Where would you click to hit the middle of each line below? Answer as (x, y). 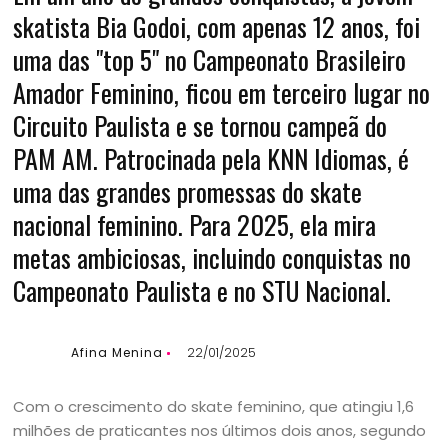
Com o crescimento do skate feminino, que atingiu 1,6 (214, 406)
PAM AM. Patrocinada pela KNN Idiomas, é (211, 158)
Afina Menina (117, 352)
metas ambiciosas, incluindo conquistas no (212, 257)
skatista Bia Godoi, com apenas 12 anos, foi (217, 26)
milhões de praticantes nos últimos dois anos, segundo (220, 430)
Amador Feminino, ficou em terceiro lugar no (222, 92)
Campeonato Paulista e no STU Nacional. (202, 290)
